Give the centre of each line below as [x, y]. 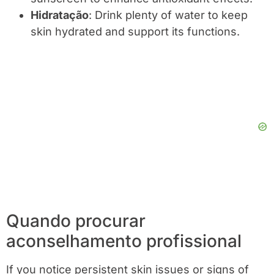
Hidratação [60, 15]
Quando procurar [76, 220]
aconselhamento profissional [124, 241]
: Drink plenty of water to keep [168, 15]
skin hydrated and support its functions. [135, 31]
